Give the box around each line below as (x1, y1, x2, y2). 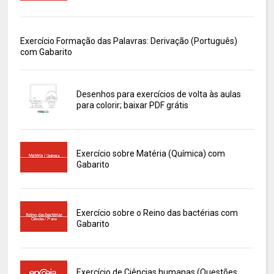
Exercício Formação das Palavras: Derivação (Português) (20, 36, 238, 46)
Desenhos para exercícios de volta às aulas (76, 89, 241, 100)
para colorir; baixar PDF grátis (76, 100, 188, 111)
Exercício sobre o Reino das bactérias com (76, 208, 238, 218)
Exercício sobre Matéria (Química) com (76, 149, 225, 159)
